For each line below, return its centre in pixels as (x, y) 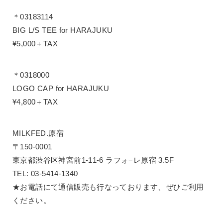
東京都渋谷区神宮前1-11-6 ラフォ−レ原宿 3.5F (93, 160)
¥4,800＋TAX (35, 102)
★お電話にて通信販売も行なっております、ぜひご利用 (108, 187)
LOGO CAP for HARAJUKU (61, 88)
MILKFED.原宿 (38, 133)
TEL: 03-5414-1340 (45, 173)
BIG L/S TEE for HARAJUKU (63, 30)
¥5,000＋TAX (35, 43)
